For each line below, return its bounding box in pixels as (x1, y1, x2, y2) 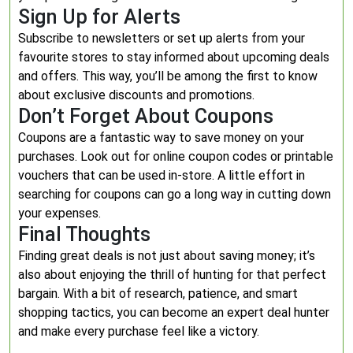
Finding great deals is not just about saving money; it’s (18, 248, 315, 263)
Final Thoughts (18, 223, 150, 246)
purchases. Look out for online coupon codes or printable (18, 149, 333, 164)
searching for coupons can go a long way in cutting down (18, 187, 331, 202)
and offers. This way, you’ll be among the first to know (18, 69, 318, 84)
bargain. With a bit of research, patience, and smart (18, 286, 298, 301)
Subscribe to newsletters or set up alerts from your (18, 31, 305, 46)
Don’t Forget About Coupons (18, 105, 273, 128)
